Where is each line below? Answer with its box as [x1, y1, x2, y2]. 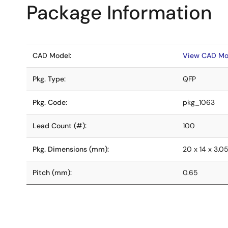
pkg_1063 [183, 98, 215, 107]
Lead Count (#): [33, 121, 87, 130]
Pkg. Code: [33, 98, 67, 107]
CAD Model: [33, 51, 71, 60]
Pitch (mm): [33, 168, 72, 177]
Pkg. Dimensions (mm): [33, 145, 109, 154]
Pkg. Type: [33, 74, 66, 83]
